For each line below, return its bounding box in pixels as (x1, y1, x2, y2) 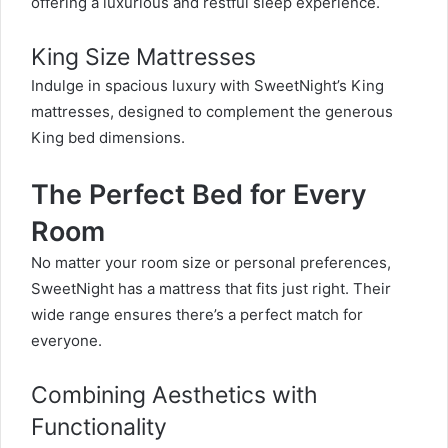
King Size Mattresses (31, 43, 256, 72)
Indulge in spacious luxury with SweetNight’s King (31, 76, 384, 96)
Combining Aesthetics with (31, 381, 318, 410)
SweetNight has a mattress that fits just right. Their (31, 279, 391, 299)
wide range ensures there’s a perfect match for (31, 305, 363, 325)
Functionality (31, 413, 167, 442)
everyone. (31, 331, 102, 351)
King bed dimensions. (31, 128, 185, 148)
